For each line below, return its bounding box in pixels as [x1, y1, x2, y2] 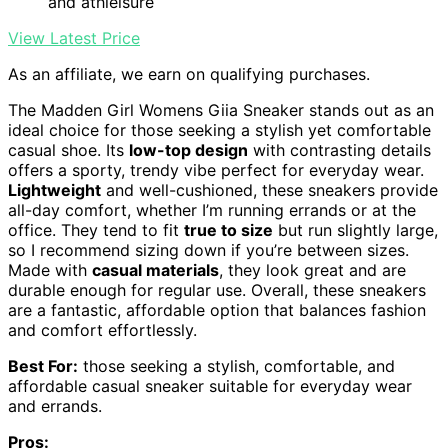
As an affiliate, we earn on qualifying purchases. [8, 64, 370, 85]
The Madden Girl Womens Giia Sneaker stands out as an [8, 100, 434, 121]
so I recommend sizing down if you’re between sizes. [8, 240, 409, 261]
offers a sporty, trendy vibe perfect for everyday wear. [8, 160, 424, 181]
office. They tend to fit [8, 220, 184, 241]
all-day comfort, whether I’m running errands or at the [8, 200, 416, 221]
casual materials [92, 260, 219, 281]
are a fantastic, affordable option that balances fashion [8, 300, 426, 321]
